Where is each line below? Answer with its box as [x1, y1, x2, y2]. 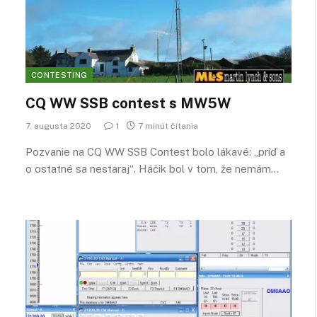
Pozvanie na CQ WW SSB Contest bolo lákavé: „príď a [25, 145, 285, 158]
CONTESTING [31, 70, 88, 79]
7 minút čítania [138, 120, 198, 131]
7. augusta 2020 [25, 120, 91, 131]
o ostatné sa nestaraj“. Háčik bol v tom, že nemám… [25, 162, 279, 175]
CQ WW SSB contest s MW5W [25, 94, 231, 112]
